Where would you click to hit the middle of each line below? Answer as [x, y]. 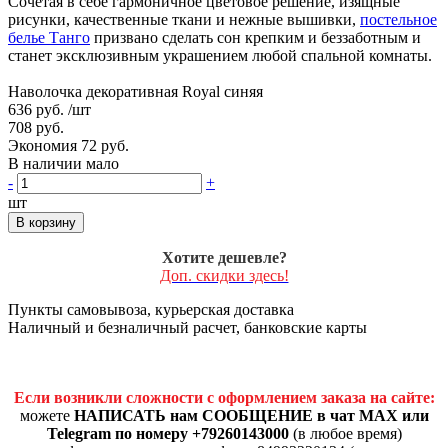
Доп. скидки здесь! [224, 275]
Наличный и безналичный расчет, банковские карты [187, 327]
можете [46, 415]
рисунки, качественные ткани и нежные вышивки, [184, 19]
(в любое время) [345, 433]
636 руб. [36, 109]
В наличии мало [63, 163]
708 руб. [36, 127]
